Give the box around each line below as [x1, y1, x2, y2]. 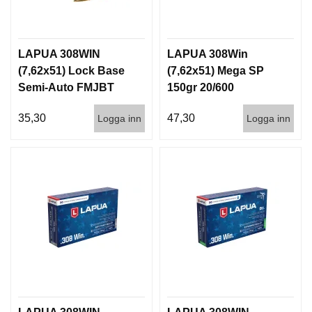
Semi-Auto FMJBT [18, 81, 114, 93]
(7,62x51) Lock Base [18, 64, 125, 77]
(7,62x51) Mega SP [167, 64, 264, 77]
